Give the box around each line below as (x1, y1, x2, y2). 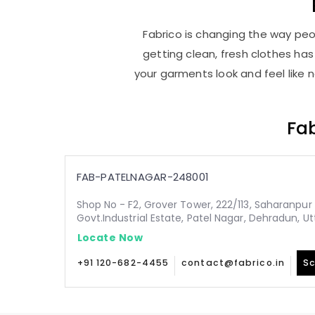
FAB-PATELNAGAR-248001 (76, 169, 210, 184)
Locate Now (77, 230, 143, 245)
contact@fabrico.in (181, 257, 285, 269)
